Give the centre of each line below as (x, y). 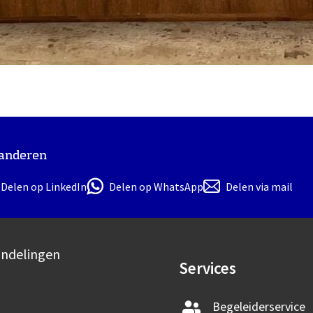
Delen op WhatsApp (156, 187)
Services (207, 268)
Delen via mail (259, 187)
